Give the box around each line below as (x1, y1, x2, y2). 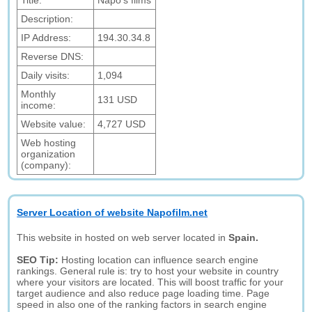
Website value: (21, 118, 86, 130)
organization (21, 148, 76, 159)
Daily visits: (21, 70, 70, 81)
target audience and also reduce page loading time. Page (17, 288, 270, 299)
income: (21, 100, 56, 111)
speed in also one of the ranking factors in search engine (17, 299, 267, 310)
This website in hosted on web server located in (17, 232, 229, 243)
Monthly (21, 88, 56, 100)
